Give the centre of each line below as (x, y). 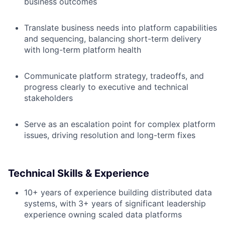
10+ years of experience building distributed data (118, 192)
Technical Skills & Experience (79, 173)
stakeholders (48, 98)
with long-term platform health (83, 50)
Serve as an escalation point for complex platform (120, 124)
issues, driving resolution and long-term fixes (110, 135)
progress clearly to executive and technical (106, 87)
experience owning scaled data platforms (103, 214)
